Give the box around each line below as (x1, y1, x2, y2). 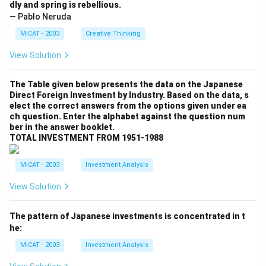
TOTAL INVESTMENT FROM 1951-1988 (9, 132, 163, 142)
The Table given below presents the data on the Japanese (9, 79, 243, 89)
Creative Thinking (85, 29, 141, 37)
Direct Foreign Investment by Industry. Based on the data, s (9, 90, 249, 100)
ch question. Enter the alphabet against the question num (9, 111, 245, 121)
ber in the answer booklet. (9, 122, 115, 132)
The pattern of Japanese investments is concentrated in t (9, 211, 245, 221)
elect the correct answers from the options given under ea (9, 100, 246, 110)
